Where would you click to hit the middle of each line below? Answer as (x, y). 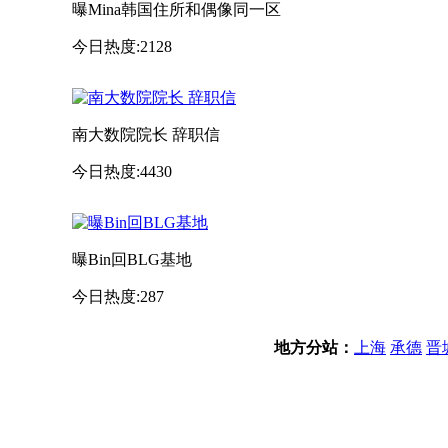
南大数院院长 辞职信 (146, 134)
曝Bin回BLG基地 (132, 259)
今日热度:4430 (122, 171)
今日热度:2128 (122, 46)
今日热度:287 (118, 296)
